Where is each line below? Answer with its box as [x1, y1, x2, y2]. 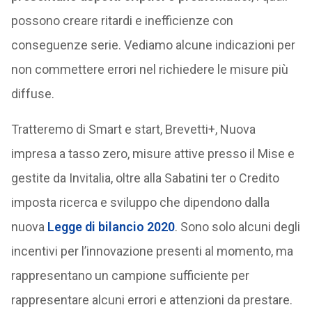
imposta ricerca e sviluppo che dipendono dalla [10, 195, 270, 210]
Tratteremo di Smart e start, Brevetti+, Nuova [10, 122, 256, 136]
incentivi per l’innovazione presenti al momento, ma [10, 244, 293, 258]
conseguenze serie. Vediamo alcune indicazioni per [10, 38, 295, 52]
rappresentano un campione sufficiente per [10, 268, 249, 283]
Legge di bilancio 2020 [47, 219, 175, 234]
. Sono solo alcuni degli [174, 219, 300, 234]
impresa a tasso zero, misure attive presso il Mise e [10, 146, 295, 161]
